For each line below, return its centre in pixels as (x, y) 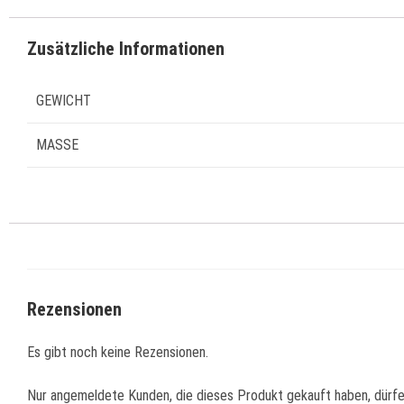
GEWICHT (64, 101)
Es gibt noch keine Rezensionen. (118, 352)
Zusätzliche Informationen (126, 49)
